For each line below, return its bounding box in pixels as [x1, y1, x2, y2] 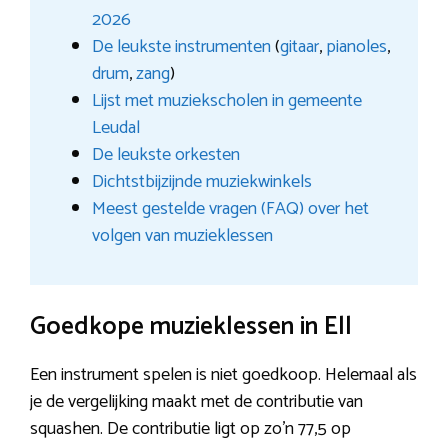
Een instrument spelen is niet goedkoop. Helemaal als [30, 360, 417, 391]
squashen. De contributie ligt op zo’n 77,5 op [30, 414, 351, 445]
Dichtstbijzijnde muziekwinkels [91, 167, 312, 198]
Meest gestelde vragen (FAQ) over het [91, 194, 369, 225]
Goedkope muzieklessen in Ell [30, 306, 352, 349]
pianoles [325, 32, 387, 63]
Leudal [91, 113, 140, 144]
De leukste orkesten [91, 140, 240, 171]
